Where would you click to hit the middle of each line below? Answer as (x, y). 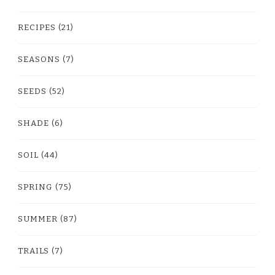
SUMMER (38, 219)
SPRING (35, 187)
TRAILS (33, 251)
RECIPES (37, 27)
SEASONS (39, 59)
